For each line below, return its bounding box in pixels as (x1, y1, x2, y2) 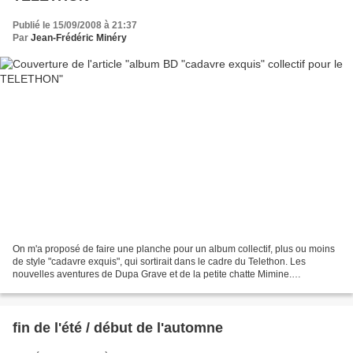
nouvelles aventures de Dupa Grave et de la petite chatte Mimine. (13, 268, 292, 280)
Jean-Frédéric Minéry (31, 32, 127, 44)
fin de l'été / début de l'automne (13, 319, 223, 336)
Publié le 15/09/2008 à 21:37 (13, 20, 137, 32)
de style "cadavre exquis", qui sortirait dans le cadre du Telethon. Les (13, 255, 306, 267)
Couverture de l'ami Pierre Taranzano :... (13, 281, 184, 292)
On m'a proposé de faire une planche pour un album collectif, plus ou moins (13, 243, 335, 255)
